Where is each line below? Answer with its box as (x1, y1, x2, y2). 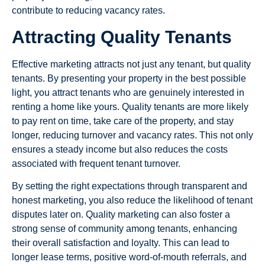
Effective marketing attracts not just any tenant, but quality (12, 59, 251, 69)
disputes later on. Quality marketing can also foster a (12, 209, 230, 220)
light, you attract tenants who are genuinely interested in (12, 87, 244, 98)
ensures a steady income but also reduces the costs (12, 144, 228, 154)
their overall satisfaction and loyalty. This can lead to (12, 238, 230, 248)
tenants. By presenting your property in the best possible (12, 73, 246, 83)
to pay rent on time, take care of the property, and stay (12, 115, 234, 126)
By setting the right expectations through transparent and (12, 181, 247, 192)
